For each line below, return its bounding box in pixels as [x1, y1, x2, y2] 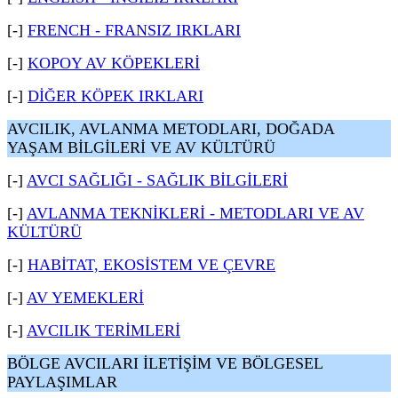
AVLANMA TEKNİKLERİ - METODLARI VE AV [27, 204, 364, 222]
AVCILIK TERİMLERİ [27, 322, 180, 339]
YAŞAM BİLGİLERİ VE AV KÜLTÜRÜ [7, 139, 275, 156]
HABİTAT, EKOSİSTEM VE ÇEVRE [28, 256, 275, 274]
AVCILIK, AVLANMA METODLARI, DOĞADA [7, 120, 335, 138]
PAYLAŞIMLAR [7, 373, 117, 391]
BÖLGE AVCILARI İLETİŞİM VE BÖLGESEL [7, 354, 323, 372]
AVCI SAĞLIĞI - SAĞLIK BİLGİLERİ [27, 171, 288, 189]
